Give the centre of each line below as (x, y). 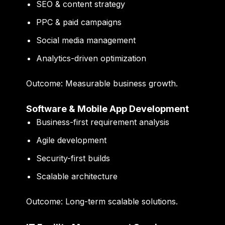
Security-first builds (73, 158)
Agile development (72, 140)
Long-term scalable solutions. (121, 202)
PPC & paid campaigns (79, 22)
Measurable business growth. (121, 83)
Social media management (86, 40)
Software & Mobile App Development (108, 109)
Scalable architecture (77, 177)
